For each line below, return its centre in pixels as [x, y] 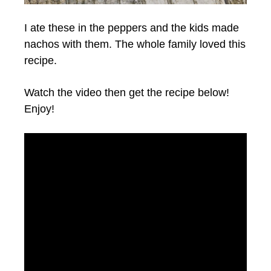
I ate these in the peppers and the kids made [132, 28]
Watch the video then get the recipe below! [127, 93]
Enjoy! [39, 109]
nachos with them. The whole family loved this [135, 44]
